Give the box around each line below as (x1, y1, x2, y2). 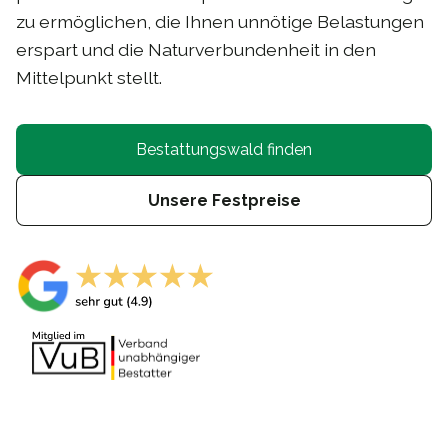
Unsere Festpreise (147, 191, 301, 211)
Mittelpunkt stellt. (16, 67, 162, 89)
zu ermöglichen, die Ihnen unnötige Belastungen (16, 11, 424, 33)
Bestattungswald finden (136, 140, 312, 160)
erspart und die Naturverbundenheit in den (16, 39, 376, 61)
